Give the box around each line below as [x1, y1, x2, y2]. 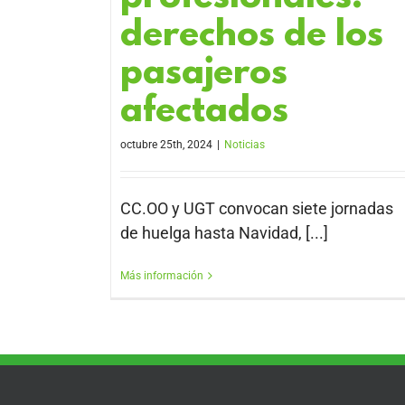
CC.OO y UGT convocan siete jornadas [120, 199, 393, 219]
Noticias [224, 138, 265, 152]
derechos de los [120, 16, 383, 58]
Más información [120, 269, 203, 283]
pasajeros [120, 54, 287, 96]
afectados [120, 92, 288, 134]
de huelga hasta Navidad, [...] [120, 223, 328, 243]
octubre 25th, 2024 [120, 138, 212, 152]
